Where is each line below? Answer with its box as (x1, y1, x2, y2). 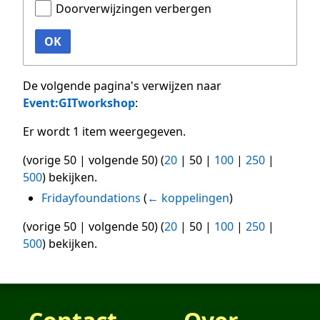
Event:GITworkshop (23, 95, 135, 111)
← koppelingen (146, 190, 229, 206)
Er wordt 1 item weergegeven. (23, 124, 186, 140)
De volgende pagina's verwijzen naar (23, 78, 221, 94)
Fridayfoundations (41, 190, 141, 206)
